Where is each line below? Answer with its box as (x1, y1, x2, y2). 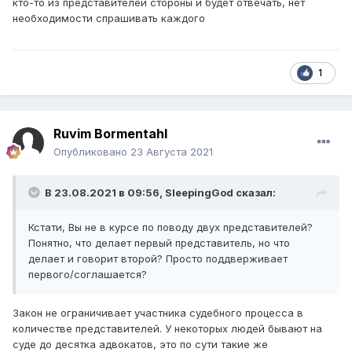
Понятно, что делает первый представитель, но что (28, 236, 290, 250)
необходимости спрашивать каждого (13, 12, 208, 25)
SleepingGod (165, 186, 233, 200)
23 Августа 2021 (130, 145, 213, 159)
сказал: (233, 186, 276, 200)
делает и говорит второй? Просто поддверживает (28, 252, 288, 266)
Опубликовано (53, 145, 130, 159)
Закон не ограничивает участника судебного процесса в (13, 306, 303, 320)
